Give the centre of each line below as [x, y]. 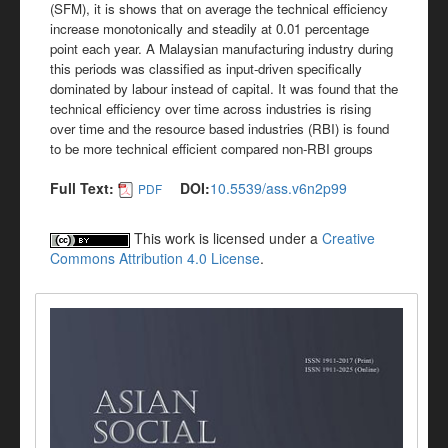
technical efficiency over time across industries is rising [210, 108]
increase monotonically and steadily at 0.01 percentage [209, 28]
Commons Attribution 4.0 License [155, 258]
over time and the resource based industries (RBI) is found [219, 128]
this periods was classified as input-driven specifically [206, 68]
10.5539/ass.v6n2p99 [278, 188]
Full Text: [82, 188]
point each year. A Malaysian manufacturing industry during [221, 48]
